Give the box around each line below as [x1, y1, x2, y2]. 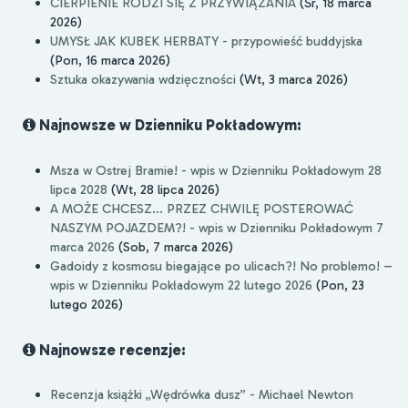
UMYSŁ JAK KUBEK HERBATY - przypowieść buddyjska [50, 33, 362, 50]
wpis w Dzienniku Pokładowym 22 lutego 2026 [50, 276, 312, 293]
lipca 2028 [50, 180, 107, 198]
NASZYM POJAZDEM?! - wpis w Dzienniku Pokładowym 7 [50, 219, 383, 236]
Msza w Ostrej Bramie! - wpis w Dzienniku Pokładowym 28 [50, 161, 382, 178]
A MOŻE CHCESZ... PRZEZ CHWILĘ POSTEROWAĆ [50, 199, 353, 217]
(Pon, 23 [312, 276, 364, 293]
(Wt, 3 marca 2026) [236, 71, 348, 88]
